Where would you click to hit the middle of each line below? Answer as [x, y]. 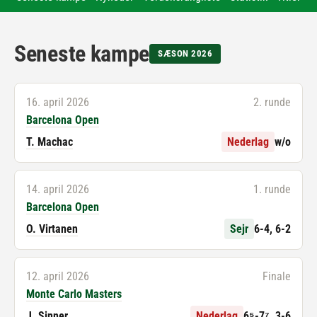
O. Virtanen [52, 229]
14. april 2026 [58, 190]
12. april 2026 [58, 277]
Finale [277, 277]
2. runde [272, 103]
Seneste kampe [82, 54]
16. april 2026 [58, 103]
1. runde [272, 190]
